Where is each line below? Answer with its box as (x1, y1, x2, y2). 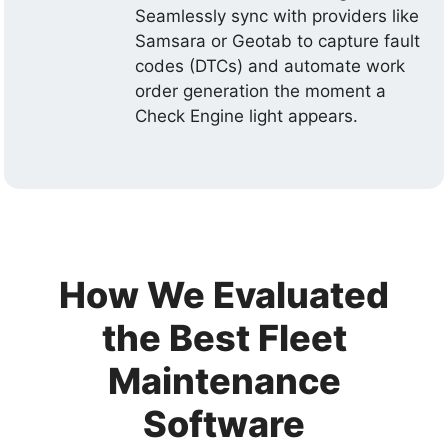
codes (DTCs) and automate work (135, 55, 406, 76)
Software (143, 402, 305, 446)
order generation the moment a (135, 80, 387, 101)
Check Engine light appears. (135, 105, 359, 126)
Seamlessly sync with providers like (135, 5, 420, 26)
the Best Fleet (101, 316, 347, 360)
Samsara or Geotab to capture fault (135, 30, 421, 51)
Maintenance (107, 359, 341, 403)
